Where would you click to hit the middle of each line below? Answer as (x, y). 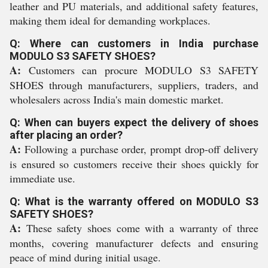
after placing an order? (66, 135)
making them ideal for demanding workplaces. (110, 20)
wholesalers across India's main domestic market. (117, 99)
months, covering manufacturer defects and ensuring (134, 243)
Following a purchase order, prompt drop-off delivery (140, 149)
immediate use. (42, 178)
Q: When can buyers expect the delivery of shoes (134, 122)
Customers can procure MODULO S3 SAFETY (140, 70)
